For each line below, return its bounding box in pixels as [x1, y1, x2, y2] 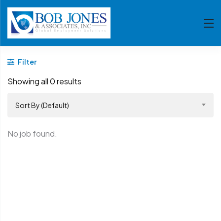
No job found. [7, 128, 57, 139]
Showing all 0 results [7, 76, 81, 87]
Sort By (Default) [15, 101, 69, 110]
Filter [17, 57, 37, 67]
